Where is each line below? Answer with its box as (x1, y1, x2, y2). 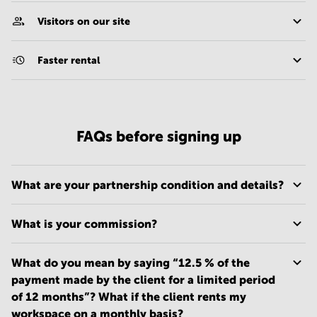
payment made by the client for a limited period (11, 273, 275, 287)
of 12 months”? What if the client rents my (11, 290, 246, 304)
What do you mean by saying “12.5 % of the (11, 256, 250, 270)
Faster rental (38, 54, 100, 67)
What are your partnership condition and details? (11, 178, 284, 192)
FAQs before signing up (76, 128, 241, 146)
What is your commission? (11, 217, 157, 231)
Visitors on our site (38, 16, 130, 28)
